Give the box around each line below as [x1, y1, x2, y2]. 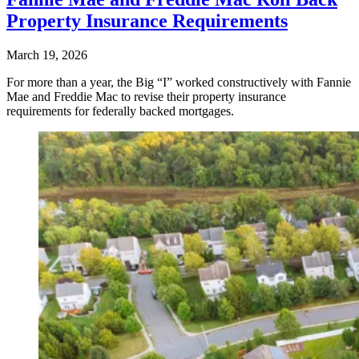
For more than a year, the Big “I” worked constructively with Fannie [6, 75, 351, 90]
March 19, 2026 [6, 48, 87, 63]
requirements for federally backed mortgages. [6, 104, 234, 119]
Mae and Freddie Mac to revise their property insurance [6, 90, 286, 104]
